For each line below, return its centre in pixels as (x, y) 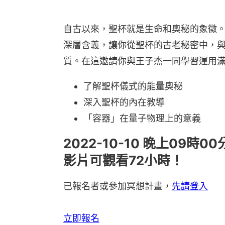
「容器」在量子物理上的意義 (142, 118)
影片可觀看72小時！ (123, 161)
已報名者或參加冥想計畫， (117, 186)
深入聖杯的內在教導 (124, 102)
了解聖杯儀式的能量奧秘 (133, 86)
